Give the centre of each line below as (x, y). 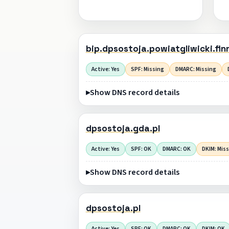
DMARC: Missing (196, 69)
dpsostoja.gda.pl (123, 129)
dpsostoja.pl (113, 208)
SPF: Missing (147, 69)
